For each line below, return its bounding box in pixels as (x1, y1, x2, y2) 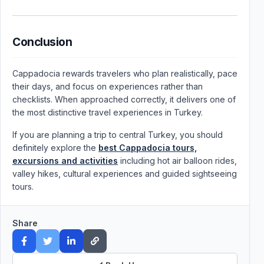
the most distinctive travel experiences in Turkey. (12, 107, 203, 117)
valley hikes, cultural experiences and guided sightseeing (12, 169, 237, 179)
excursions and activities (12, 156, 118, 166)
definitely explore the (12, 143, 98, 153)
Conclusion (12, 35, 72, 49)
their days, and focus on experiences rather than (12, 81, 203, 91)
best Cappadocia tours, (98, 143, 197, 153)
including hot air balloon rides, (118, 156, 237, 166)
